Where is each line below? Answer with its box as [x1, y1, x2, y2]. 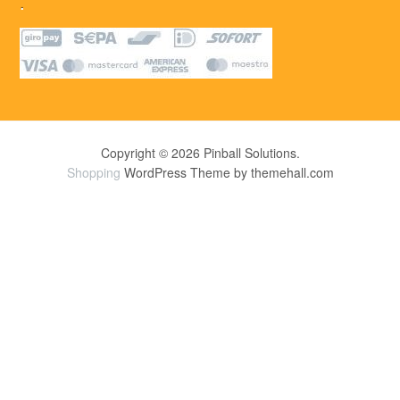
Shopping [66, 163, 121, 182]
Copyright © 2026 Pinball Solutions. [100, 144, 300, 162]
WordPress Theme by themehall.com [120, 163, 334, 182]
